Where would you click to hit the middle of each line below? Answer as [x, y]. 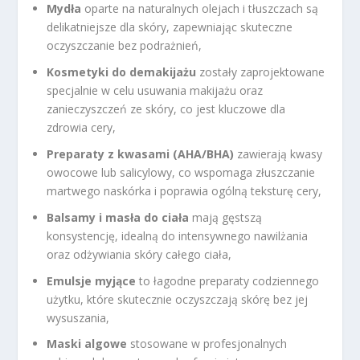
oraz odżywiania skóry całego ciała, [139, 254]
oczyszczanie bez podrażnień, [125, 46]
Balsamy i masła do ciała [118, 217]
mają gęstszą [226, 217]
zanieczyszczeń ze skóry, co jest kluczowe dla [166, 109]
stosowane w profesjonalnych [207, 344]
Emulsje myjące [92, 280]
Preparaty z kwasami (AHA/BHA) [141, 154]
